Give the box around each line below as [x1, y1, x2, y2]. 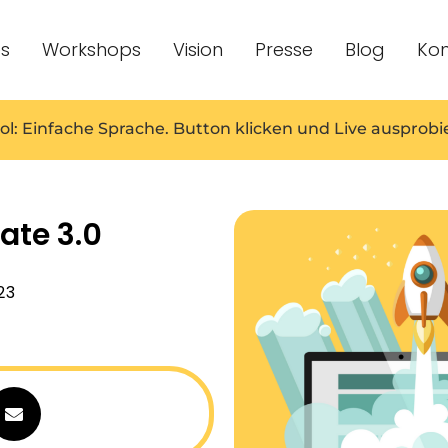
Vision [173, 37, 224, 62]
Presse [255, 37, 314, 62]
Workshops [42, 37, 142, 62]
